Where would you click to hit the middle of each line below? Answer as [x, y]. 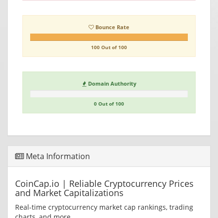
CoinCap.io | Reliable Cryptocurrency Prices [104, 184]
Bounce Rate [112, 27]
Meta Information [57, 156]
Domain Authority [111, 84]
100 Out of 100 [109, 47]
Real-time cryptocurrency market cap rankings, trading [104, 207]
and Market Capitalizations [69, 193]
